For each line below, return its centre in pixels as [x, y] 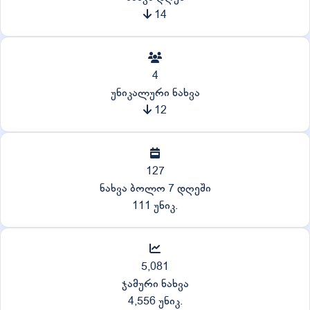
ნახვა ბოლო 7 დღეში [155, 188]
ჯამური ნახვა [155, 283]
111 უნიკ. [155, 205]
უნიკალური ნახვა [155, 92]
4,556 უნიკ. [155, 301]
